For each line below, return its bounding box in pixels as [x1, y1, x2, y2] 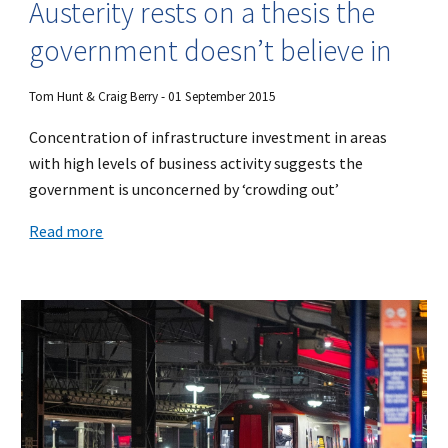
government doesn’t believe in [29, 31, 393, 69]
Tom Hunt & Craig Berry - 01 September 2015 [29, 87, 277, 105]
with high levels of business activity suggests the [29, 152, 364, 173]
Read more [29, 220, 104, 241]
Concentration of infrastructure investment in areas [29, 126, 388, 147]
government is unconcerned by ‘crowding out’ [29, 178, 340, 199]
